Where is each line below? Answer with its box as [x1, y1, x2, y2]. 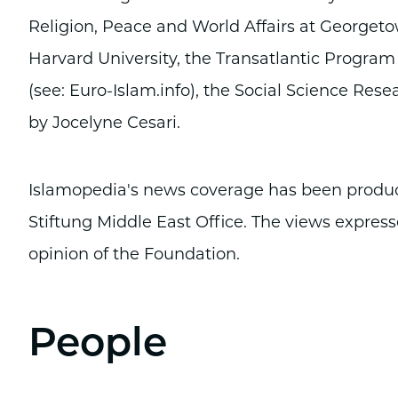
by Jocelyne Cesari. [28, 115, 180, 132]
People [28, 326, 167, 365]
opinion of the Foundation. [28, 247, 240, 264]
